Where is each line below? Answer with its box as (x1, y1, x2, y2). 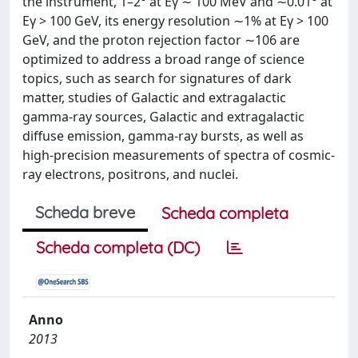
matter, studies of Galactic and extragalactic (22, 89, 286, 106)
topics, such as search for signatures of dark (22, 70, 292, 87)
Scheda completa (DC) (36, 237, 200, 257)
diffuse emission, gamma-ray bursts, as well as (22, 127, 304, 145)
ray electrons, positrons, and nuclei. (22, 165, 238, 183)
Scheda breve (35, 202, 135, 222)
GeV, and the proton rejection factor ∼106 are (22, 31, 300, 49)
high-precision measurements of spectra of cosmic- (22, 146, 335, 164)
